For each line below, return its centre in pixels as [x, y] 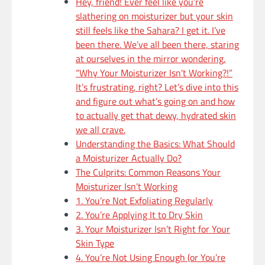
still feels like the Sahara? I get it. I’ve [151, 30]
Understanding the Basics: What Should [155, 144]
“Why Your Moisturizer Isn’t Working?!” [154, 73]
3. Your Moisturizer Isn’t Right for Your [153, 229]
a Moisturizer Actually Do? [129, 158]
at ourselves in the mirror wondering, [151, 59]
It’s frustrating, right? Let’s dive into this [157, 87]
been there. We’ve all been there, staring [157, 45]
